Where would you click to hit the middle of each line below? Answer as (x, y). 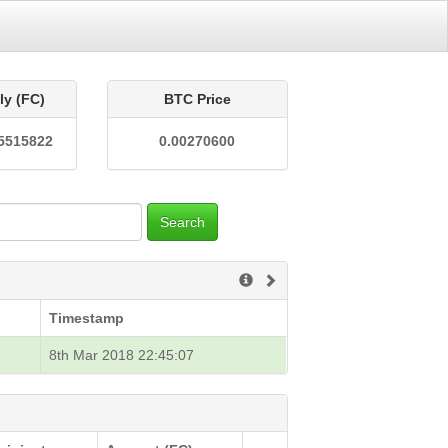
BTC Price (197, 99)
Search (183, 222)
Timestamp (87, 318)
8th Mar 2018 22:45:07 (122, 355)
